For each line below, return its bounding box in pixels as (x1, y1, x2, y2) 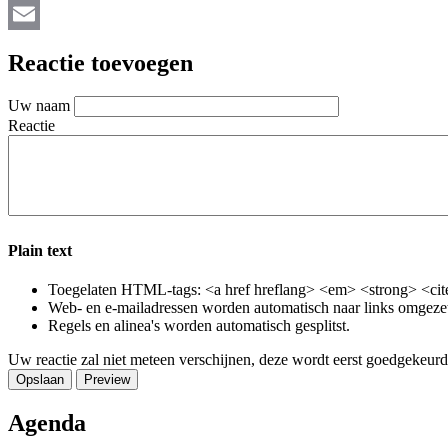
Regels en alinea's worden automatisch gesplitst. (48, 316, 350, 334)
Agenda (8, 409, 86, 436)
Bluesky (8, 4, 60, 22)
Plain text (8, 241, 72, 259)
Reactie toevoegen (8, 49, 193, 76)
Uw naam (8, 97, 70, 115)
